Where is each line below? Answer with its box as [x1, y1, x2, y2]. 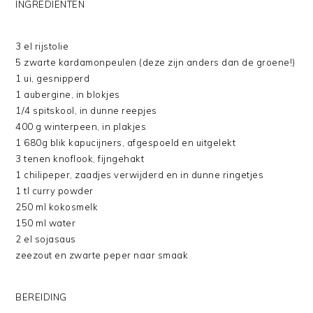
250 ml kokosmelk [15, 201, 99, 213]
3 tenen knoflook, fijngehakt [15, 153, 145, 165]
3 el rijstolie [15, 41, 69, 52]
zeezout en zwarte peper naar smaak [15, 249, 189, 261]
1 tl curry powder [15, 185, 94, 197]
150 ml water [15, 217, 76, 229]
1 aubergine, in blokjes [15, 89, 120, 101]
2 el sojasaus [15, 233, 76, 245]
